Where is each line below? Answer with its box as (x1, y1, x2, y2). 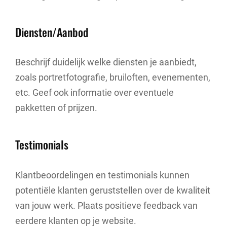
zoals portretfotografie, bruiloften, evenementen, (15, 72, 210, 83)
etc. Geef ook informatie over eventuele (15, 87, 174, 98)
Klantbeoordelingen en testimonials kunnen (15, 169, 190, 180)
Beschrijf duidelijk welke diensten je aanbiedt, (15, 57, 197, 67)
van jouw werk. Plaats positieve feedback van (15, 200, 198, 211)
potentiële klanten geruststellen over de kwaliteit (15, 184, 210, 196)
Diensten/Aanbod (15, 23, 88, 40)
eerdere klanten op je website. (15, 215, 136, 226)
